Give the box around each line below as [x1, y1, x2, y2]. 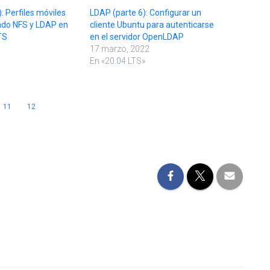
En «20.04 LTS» [90, 56, 145, 66]
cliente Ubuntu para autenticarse [90, 20, 214, 30]
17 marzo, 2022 [90, 44, 149, 54]
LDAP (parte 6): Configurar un [90, 8, 201, 18]
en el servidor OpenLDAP [90, 32, 184, 42]
